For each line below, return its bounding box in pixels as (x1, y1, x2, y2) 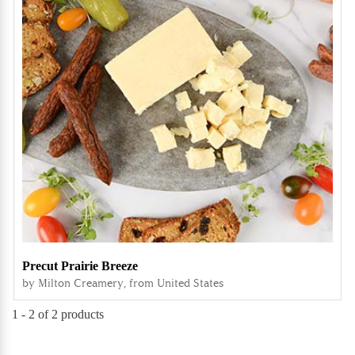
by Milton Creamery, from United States (22, 277, 223, 290)
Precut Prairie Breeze (22, 259, 138, 273)
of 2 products (35, 307, 104, 321)
